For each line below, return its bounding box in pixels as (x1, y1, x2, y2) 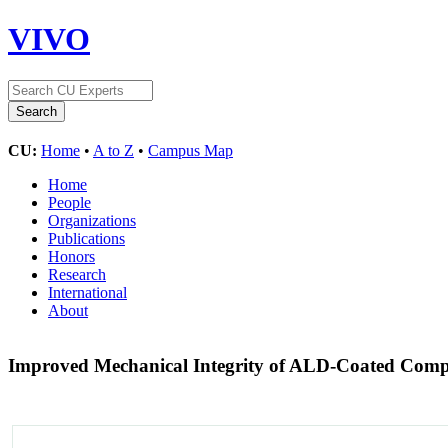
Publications (48, 229, 125, 247)
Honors (48, 247, 95, 265)
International (48, 283, 127, 301)
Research (48, 265, 106, 283)
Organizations (48, 211, 136, 229)
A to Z (93, 141, 134, 159)
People (48, 193, 91, 211)
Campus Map (148, 141, 233, 159)
